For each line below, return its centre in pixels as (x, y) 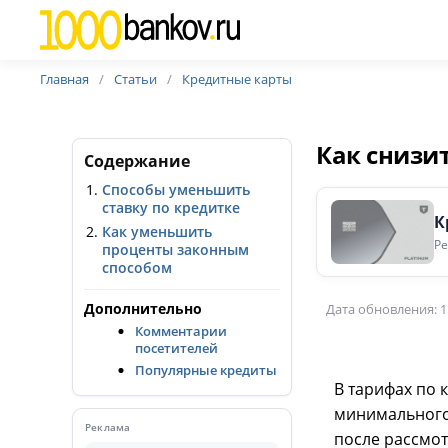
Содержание (137, 161)
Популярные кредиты (205, 370)
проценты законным (175, 249)
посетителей (176, 348)
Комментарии (180, 331)
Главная (65, 79)
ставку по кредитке (171, 207)
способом (137, 267)
